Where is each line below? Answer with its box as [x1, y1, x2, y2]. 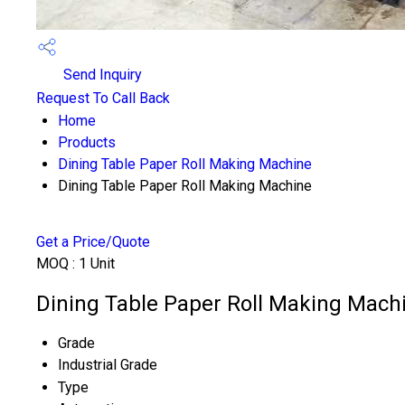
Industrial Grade [58, 355, 157, 373]
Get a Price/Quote [36, 233, 150, 250]
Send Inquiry [60, 66, 142, 84]
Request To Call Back [36, 89, 170, 107]
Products [58, 134, 116, 151]
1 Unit [79, 255, 115, 272]
